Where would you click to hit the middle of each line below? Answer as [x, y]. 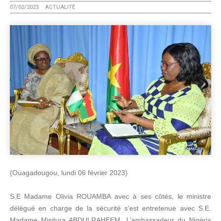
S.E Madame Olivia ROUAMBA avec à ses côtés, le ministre [110, 196]
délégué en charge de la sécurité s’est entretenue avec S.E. [110, 208]
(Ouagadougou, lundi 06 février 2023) [69, 172]
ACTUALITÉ [60, 7]
